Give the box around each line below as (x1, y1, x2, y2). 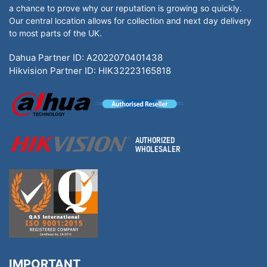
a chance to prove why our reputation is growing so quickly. (9, 3, 242, 13)
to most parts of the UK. (9, 28, 102, 38)
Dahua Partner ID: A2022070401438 (9, 52, 163, 63)
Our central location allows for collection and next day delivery (9, 15, 252, 26)
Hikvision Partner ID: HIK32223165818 (9, 65, 171, 76)
